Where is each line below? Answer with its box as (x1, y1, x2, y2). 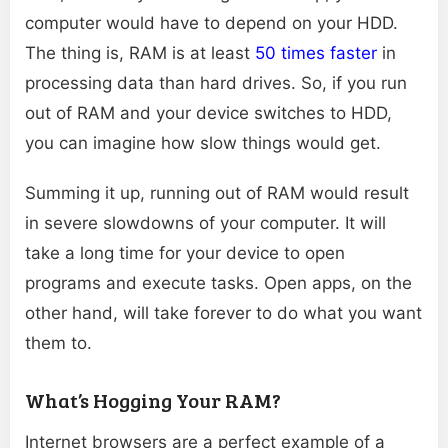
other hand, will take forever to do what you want (25, 303, 422, 324)
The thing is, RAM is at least (25, 43, 255, 64)
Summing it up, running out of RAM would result (25, 183, 409, 204)
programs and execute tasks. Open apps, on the (25, 273, 412, 294)
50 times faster (255, 43, 377, 64)
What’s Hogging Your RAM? (25, 386, 281, 415)
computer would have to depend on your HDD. (25, 13, 398, 34)
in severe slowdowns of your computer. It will (25, 213, 386, 234)
